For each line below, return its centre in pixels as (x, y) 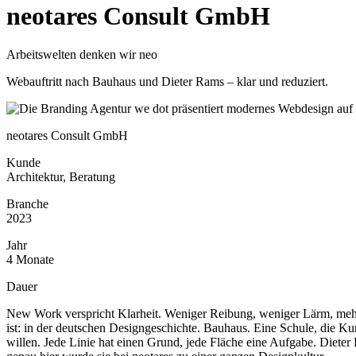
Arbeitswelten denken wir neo (82, 55)
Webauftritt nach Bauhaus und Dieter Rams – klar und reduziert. (167, 82)
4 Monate (30, 260)
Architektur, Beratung (61, 177)
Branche (27, 204)
